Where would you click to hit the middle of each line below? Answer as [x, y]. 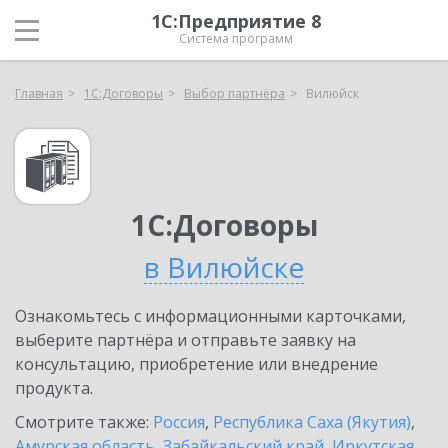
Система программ [236, 38]
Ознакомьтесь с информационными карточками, [210, 316]
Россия [179, 422]
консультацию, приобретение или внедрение [196, 364]
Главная [39, 93]
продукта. [54, 388]
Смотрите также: [84, 422]
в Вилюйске [224, 267]
